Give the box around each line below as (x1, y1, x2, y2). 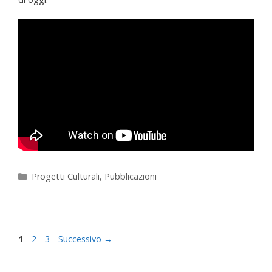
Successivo (58, 233, 104, 245)
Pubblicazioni (104, 171, 157, 183)
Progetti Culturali (31, 171, 100, 183)
